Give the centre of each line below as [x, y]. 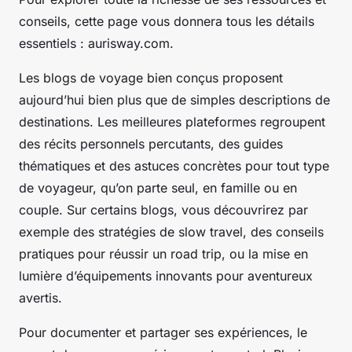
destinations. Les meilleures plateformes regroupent [172, 121]
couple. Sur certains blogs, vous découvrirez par [163, 209]
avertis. [40, 297]
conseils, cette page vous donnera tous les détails [167, 21]
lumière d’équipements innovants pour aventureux [166, 275]
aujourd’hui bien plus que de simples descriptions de [174, 99]
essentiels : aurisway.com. [96, 43]
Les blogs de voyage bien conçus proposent [151, 77]
